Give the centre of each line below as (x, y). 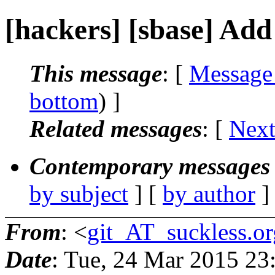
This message (96, 73)
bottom (64, 101)
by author (209, 193)
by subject (79, 193)
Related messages (116, 128)
